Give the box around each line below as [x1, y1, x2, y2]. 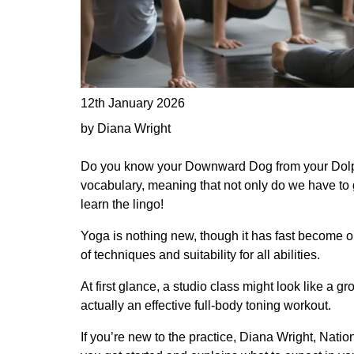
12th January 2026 [81, 96, 185, 110]
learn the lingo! [81, 197, 164, 211]
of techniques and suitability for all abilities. [81, 247, 320, 262]
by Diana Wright [81, 121, 171, 135]
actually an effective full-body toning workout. [81, 298, 331, 312]
